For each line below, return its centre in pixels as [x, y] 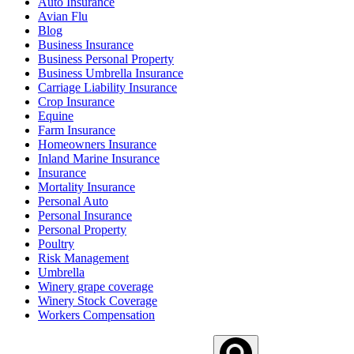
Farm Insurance [77, 130]
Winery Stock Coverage [98, 300]
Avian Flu [63, 16]
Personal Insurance [85, 215]
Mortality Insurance [87, 186]
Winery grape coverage [96, 286]
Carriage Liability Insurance [107, 87]
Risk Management [83, 258]
